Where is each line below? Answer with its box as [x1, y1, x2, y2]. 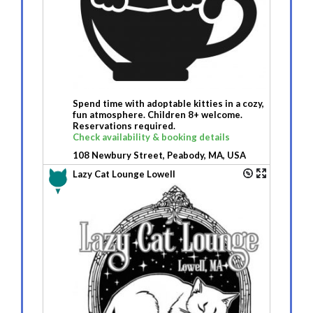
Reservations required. [73, 120, 175, 132]
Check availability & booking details [73, 131, 230, 143]
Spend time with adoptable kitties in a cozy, [73, 98, 264, 110]
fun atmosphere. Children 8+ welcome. [73, 109, 242, 121]
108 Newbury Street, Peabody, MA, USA [73, 150, 246, 161]
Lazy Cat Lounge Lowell [73, 168, 175, 180]
